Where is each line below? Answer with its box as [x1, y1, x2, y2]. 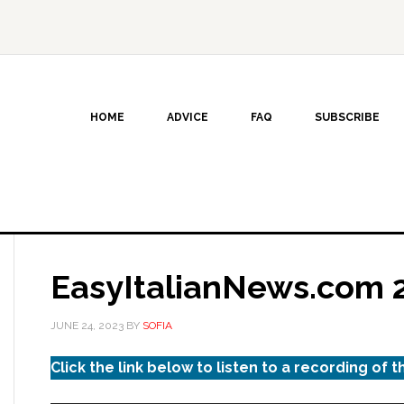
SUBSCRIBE [315, 111, 380, 124]
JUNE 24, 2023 [50, 319, 124, 332]
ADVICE [167, 111, 208, 124]
